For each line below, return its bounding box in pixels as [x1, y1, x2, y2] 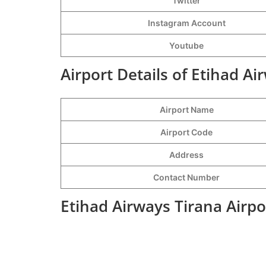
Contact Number [153, 172, 220, 182]
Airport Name [159, 104, 214, 115]
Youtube [169, 40, 204, 50]
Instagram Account [147, 17, 226, 28]
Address [169, 149, 204, 160]
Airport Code [160, 126, 213, 137]
